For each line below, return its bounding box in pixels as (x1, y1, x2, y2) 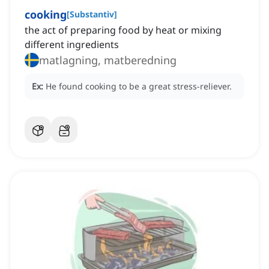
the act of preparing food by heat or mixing (25, 23, 222, 37)
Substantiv (70, 8, 114, 20)
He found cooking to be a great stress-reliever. (46, 80, 232, 92)
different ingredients (25, 38, 119, 52)
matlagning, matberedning (39, 53, 177, 68)
